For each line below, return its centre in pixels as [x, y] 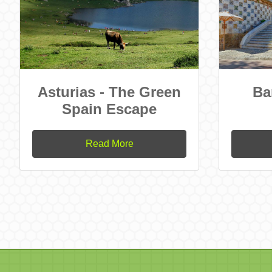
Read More [109, 143]
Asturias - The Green [109, 92]
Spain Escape [109, 109]
